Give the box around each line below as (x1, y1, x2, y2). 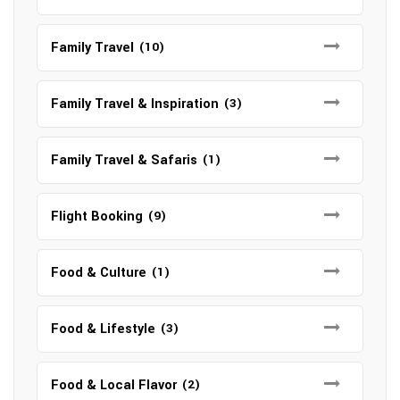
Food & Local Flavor (51, 376, 177, 395)
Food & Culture (51, 263, 146, 282)
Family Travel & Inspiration (51, 95, 219, 113)
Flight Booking (51, 207, 143, 226)
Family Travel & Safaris (51, 151, 197, 170)
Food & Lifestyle (51, 320, 155, 338)
